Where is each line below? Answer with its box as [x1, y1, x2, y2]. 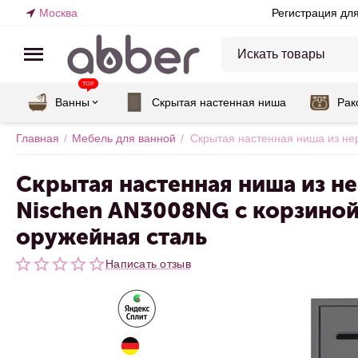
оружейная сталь [16, 224, 207, 250]
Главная [16, 132, 59, 145]
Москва [39, 6, 78, 19]
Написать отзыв [105, 257, 191, 270]
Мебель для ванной [72, 132, 176, 145]
